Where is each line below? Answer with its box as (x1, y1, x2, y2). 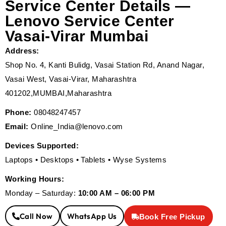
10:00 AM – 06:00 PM (78, 189, 155, 197)
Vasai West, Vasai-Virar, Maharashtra (5, 75, 137, 83)
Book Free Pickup (139, 212, 205, 221)
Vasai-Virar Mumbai (5, 28, 149, 44)
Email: (5, 122, 29, 131)
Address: (5, 46, 39, 55)
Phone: (5, 108, 32, 117)
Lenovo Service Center (5, 13, 175, 29)
